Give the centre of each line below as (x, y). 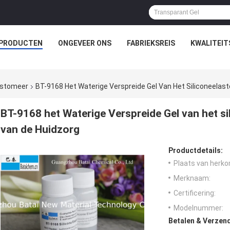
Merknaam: (192, 178)
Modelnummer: (198, 208)
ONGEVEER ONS (85, 43)
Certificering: (195, 193)
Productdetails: (196, 151)
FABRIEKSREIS (151, 43)
